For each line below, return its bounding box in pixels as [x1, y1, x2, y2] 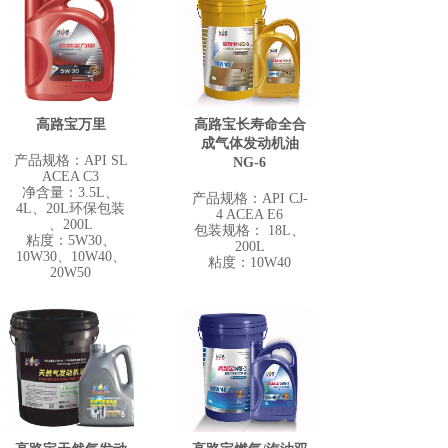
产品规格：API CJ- [191, 191, 308, 206]
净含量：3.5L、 [22, 185, 119, 200]
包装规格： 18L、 [194, 223, 305, 238]
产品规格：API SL [13, 153, 128, 168]
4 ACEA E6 [216, 207, 283, 222]
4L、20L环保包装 [16, 201, 125, 216]
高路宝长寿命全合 [193, 117, 306, 132]
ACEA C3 [42, 169, 99, 184]
